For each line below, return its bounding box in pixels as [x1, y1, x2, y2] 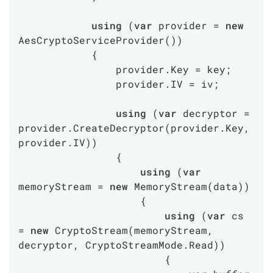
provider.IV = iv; [18, 77, 116, 90]
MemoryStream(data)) [128, 180, 250, 193]
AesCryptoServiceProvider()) [18, 34, 183, 46]
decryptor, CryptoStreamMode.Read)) [18, 238, 225, 251]
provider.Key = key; [18, 63, 116, 76]
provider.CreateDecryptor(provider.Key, [18, 121, 250, 134]
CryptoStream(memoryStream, [49, 224, 213, 236]
